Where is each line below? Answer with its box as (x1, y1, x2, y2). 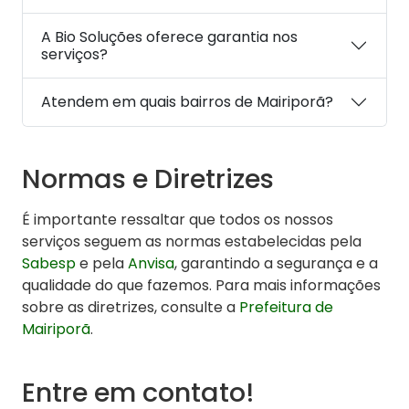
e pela (76, 252, 128, 274)
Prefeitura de (239, 296, 333, 318)
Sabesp (22, 252, 76, 274)
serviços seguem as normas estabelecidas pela (22, 230, 362, 252)
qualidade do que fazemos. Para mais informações (22, 274, 381, 296)
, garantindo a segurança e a (174, 252, 378, 274)
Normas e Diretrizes (22, 160, 274, 197)
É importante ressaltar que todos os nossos (22, 208, 333, 230)
